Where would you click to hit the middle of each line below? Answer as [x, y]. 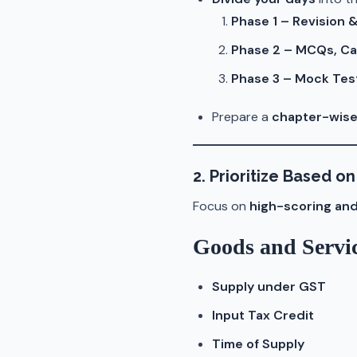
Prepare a [242, 117]
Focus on [221, 206]
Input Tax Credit [263, 315]
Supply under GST [269, 286]
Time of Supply [258, 344]
